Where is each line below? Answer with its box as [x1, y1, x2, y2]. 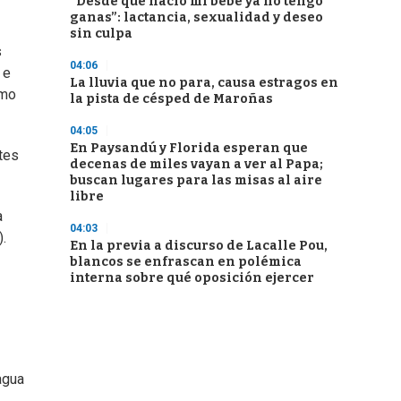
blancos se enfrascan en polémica [70, 254, 302, 269]
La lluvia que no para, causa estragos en [70, 75, 338, 90]
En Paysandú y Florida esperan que [70, 141, 308, 156]
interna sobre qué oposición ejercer [70, 270, 314, 286]
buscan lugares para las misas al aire [70, 173, 322, 188]
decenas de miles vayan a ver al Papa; [70, 157, 323, 172]
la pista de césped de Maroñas [70, 91, 273, 107]
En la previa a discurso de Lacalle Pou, [70, 238, 328, 253]
